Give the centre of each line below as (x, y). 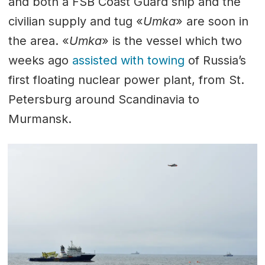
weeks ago (40, 60)
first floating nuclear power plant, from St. (126, 80)
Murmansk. (40, 119)
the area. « (38, 41)
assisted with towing (128, 60)
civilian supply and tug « (75, 21)
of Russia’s (215, 60)
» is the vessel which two (172, 41)
